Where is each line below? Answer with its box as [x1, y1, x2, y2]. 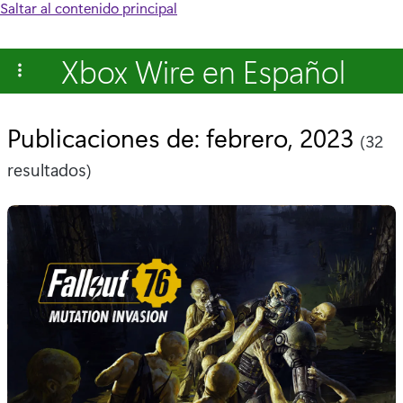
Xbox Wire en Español [61, 49, 345, 92]
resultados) [7, 158, 92, 181]
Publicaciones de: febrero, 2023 [7, 120, 360, 154]
